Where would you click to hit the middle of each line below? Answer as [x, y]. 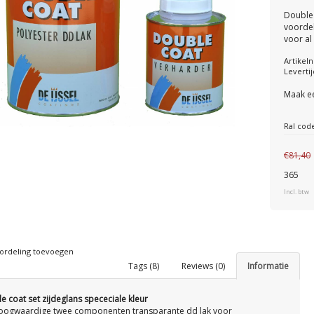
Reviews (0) [204, 266]
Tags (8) [144, 266]
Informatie [268, 266]
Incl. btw [297, 192]
